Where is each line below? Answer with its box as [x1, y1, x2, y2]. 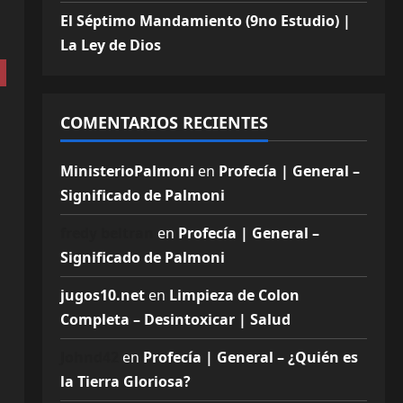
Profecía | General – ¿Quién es [142, 347, 358, 367]
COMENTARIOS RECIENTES [59, 112, 268, 133]
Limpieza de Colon [168, 285, 300, 305]
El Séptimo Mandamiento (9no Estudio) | [59, 11, 351, 31]
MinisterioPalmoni [59, 161, 194, 181]
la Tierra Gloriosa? [59, 372, 191, 391]
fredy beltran [59, 223, 154, 243]
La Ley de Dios [59, 35, 161, 55]
